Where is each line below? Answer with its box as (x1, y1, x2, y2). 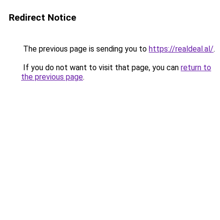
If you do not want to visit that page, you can (21, 63, 181, 72)
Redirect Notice (9, 12, 76, 23)
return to (181, 63, 211, 72)
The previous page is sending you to (21, 44, 149, 54)
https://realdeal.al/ (149, 44, 214, 54)
